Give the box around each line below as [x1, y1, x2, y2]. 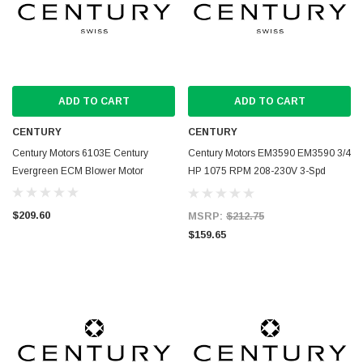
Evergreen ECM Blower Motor [12, 165, 143, 177]
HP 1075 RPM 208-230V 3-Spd [188, 165, 326, 177]
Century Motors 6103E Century [12, 147, 148, 159]
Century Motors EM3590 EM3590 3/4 [188, 147, 351, 159]
